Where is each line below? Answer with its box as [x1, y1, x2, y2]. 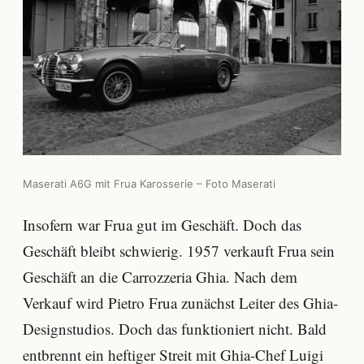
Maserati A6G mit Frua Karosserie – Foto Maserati [23, 176, 275, 190]
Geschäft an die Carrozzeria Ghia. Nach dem [23, 266, 297, 288]
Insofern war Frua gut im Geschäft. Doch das [23, 214, 301, 236]
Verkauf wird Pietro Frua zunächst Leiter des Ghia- [23, 292, 338, 314]
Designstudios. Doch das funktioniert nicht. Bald [23, 318, 327, 340]
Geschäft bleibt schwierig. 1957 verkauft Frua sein [23, 240, 335, 262]
